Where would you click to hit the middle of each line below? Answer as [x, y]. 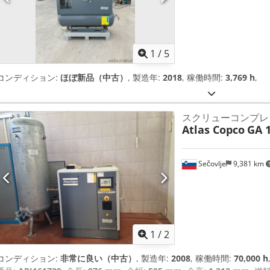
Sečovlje [211, 163]
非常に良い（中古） [98, 259]
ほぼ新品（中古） [94, 78]
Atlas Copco [213, 130]
